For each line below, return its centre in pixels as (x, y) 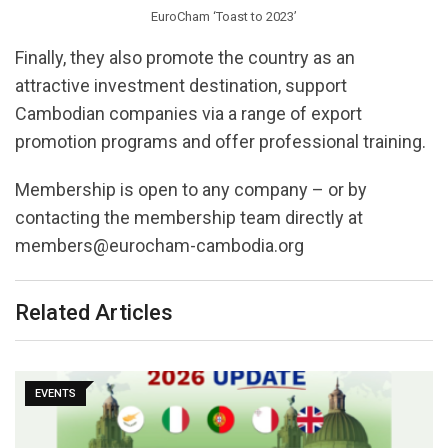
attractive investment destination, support (181, 85)
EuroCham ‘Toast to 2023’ (224, 16)
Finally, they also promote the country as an (185, 57)
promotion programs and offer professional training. (220, 141)
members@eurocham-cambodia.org (159, 245)
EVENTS (55, 393)
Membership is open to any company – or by (191, 189)
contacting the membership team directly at (189, 217)
